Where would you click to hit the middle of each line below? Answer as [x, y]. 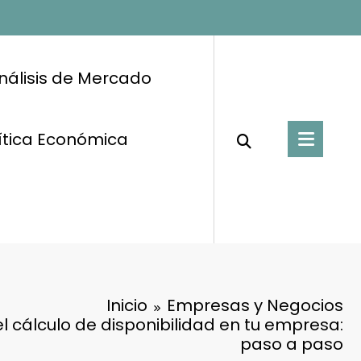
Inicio [127, 305]
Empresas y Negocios [255, 305]
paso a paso [292, 344]
